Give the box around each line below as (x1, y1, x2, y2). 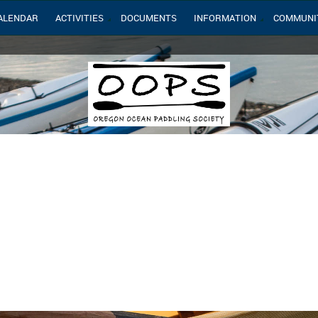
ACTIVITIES (55, 11, 104, 24)
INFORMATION (194, 11, 256, 24)
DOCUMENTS (121, 11, 177, 24)
